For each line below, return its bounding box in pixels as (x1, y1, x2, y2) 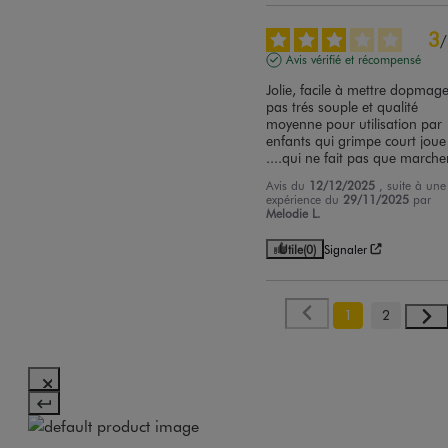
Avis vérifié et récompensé (286, 51, 422, 68)
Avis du (266, 176, 310, 193)
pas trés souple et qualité (266, 96, 419, 116)
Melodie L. (266, 204, 322, 221)
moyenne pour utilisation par (266, 113, 443, 133)
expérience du (266, 190, 344, 207)
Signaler (324, 240, 368, 257)
